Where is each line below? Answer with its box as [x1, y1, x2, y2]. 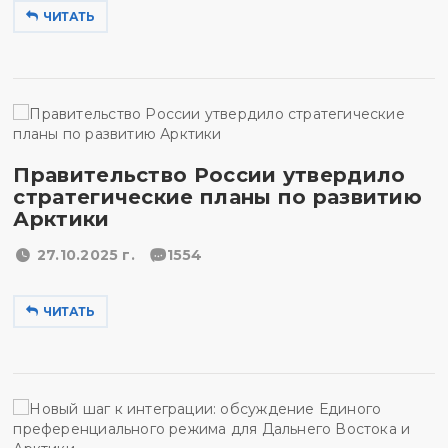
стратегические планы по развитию [13, 185, 423, 209]
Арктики [13, 207, 110, 231]
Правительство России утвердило [13, 163, 406, 187]
